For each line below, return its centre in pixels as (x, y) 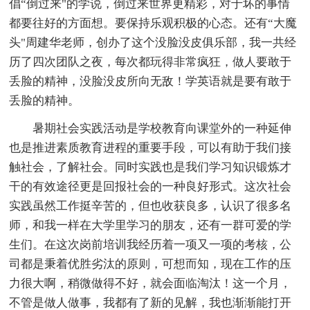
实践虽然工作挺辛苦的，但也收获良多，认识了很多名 (151, 206)
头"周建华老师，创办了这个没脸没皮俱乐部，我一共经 (153, 42)
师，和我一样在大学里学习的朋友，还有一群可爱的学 (151, 225)
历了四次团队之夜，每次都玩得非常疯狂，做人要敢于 (151, 62)
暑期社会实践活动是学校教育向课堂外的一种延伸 (162, 128)
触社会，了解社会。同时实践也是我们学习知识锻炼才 (151, 167)
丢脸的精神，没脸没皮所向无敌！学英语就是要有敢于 (151, 81)
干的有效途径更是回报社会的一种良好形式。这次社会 (151, 186)
